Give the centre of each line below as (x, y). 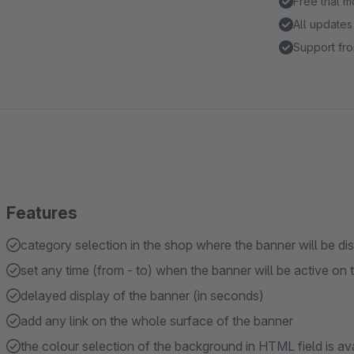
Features (42, 213)
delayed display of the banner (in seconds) (142, 296)
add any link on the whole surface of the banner (157, 321)
